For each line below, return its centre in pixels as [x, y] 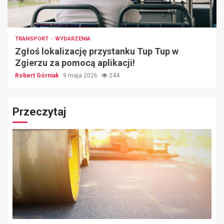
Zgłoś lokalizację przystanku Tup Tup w [97, 51]
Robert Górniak [38, 75]
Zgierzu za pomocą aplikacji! [75, 62]
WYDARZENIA [73, 38]
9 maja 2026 [81, 75]
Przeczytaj [39, 111]
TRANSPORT [32, 38]
